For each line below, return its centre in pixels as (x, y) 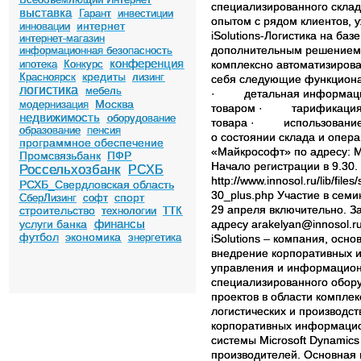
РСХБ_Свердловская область (96, 185)
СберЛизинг (48, 198)
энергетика (154, 237)
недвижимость (60, 117)
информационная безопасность (95, 50)
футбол (39, 237)
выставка (46, 12)
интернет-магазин (62, 38)
